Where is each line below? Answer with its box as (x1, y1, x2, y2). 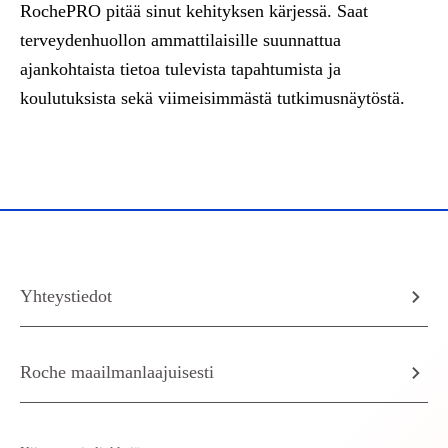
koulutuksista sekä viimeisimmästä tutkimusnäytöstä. (20, 88, 405, 109)
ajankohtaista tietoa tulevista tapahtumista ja (20, 59, 341, 80)
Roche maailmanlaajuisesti (20, 362, 214, 383)
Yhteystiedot (20, 286, 112, 307)
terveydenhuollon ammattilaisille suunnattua (20, 30, 341, 51)
